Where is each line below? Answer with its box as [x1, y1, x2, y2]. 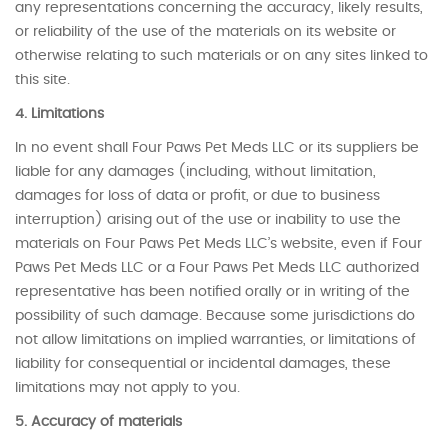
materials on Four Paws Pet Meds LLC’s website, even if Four [15, 237, 422, 251]
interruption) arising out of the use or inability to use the [15, 213, 401, 227]
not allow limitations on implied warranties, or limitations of [15, 333, 416, 347]
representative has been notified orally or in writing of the [15, 285, 410, 299]
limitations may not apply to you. [15, 381, 240, 395]
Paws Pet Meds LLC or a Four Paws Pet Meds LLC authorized [15, 261, 419, 275]
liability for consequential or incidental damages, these [15, 357, 391, 371]
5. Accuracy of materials [15, 415, 182, 429]
